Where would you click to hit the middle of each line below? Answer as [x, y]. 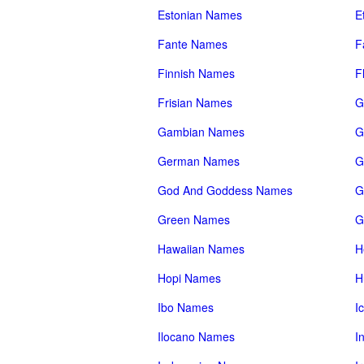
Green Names [194, 219]
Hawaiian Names [201, 249]
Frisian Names [195, 102]
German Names [199, 161]
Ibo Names [186, 307]
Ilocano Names [196, 336]
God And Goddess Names [225, 190]
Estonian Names [200, 15]
